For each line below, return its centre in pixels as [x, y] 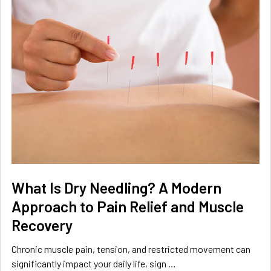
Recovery [42, 225]
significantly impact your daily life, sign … [94, 264]
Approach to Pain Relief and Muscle [128, 207]
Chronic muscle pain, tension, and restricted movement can [131, 249]
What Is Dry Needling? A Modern [116, 188]
